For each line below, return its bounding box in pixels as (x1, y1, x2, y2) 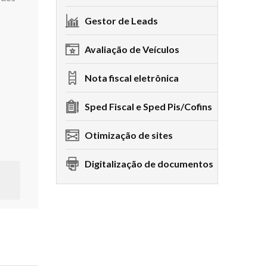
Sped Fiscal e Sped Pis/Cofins (84, 101, 212, 112)
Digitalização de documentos (82, 158, 213, 169)
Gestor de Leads (82, 15, 158, 26)
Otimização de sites (82, 129, 173, 141)
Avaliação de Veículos (82, 44, 179, 55)
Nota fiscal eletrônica (82, 72, 179, 83)
